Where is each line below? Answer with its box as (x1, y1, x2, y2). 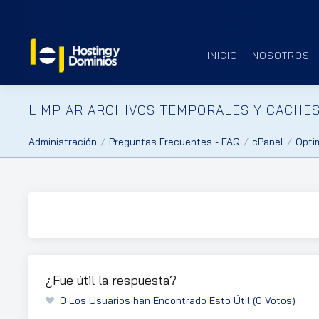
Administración (28, 135, 97, 148)
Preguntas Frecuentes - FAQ (109, 135, 240, 148)
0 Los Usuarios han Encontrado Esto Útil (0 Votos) (60, 294, 296, 307)
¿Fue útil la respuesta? (46, 272, 177, 288)
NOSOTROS (252, 50, 310, 61)
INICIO (207, 50, 238, 61)
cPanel (252, 135, 283, 148)
